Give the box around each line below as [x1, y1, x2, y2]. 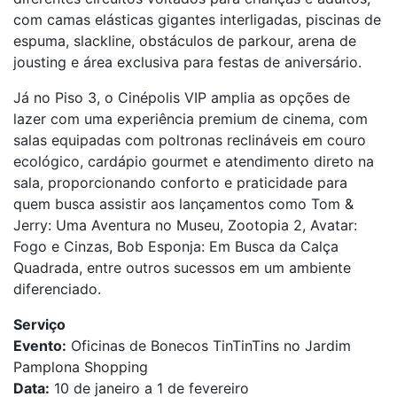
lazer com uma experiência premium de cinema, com [13, 110, 368, 128]
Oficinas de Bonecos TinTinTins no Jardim [66, 337, 351, 354]
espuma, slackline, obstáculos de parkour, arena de [13, 32, 356, 50]
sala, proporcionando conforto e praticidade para [13, 174, 347, 191]
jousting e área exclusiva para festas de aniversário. [13, 53, 362, 71]
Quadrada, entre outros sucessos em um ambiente [13, 259, 351, 276]
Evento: [13, 337, 66, 354]
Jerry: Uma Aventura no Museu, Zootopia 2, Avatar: [13, 216, 357, 234]
